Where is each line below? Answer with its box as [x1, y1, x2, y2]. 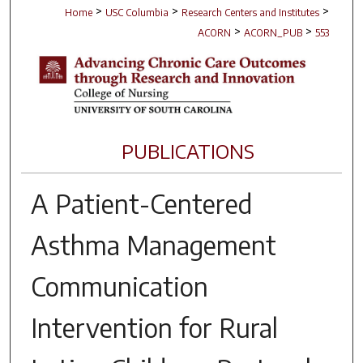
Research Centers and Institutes [181, 6, 320, 19]
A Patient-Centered [30, 186, 252, 220]
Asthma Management [30, 228, 276, 261]
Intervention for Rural [30, 310, 278, 344]
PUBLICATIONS [121, 138, 254, 163]
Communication [30, 269, 208, 302]
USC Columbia [105, 6, 169, 19]
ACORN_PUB [244, 27, 303, 40]
